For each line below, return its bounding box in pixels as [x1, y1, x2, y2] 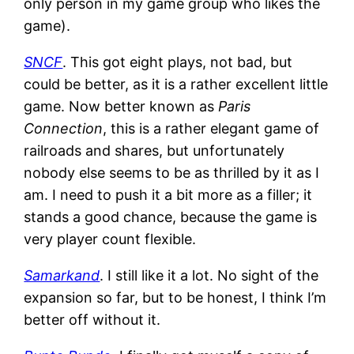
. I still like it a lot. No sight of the [100, 266, 319, 284]
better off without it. [24, 311, 161, 328]
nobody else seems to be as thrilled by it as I [24, 164, 320, 181]
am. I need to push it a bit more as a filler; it [24, 186, 313, 203]
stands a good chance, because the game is [24, 208, 318, 225]
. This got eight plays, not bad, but [62, 53, 293, 70]
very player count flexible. [24, 230, 197, 247]
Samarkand [24, 266, 100, 284]
